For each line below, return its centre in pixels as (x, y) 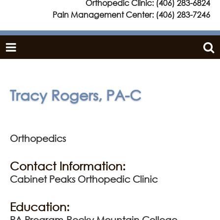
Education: (40, 206)
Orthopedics (38, 138)
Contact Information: (68, 165)
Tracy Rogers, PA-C (76, 95)
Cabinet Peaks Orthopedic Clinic (84, 179)
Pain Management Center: (104, 14)
